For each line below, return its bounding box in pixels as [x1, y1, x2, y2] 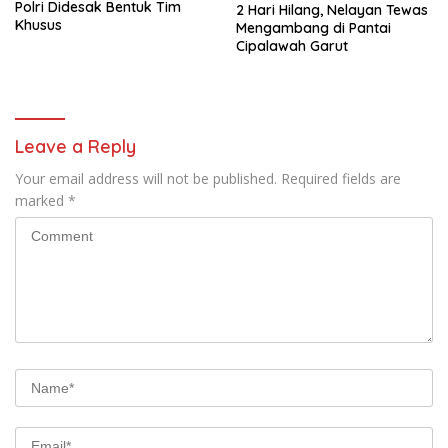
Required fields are [281, 169, 401, 189]
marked [15, 191, 68, 211]
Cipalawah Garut [236, 37, 348, 56]
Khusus [15, 16, 62, 35]
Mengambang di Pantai [236, 19, 391, 38]
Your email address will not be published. [15, 169, 277, 189]
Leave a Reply [15, 135, 136, 159]
